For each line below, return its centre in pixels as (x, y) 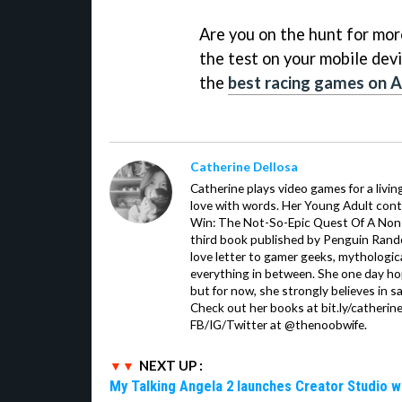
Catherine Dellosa (244, 166)
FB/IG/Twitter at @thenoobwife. (279, 324)
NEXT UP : (171, 365)
